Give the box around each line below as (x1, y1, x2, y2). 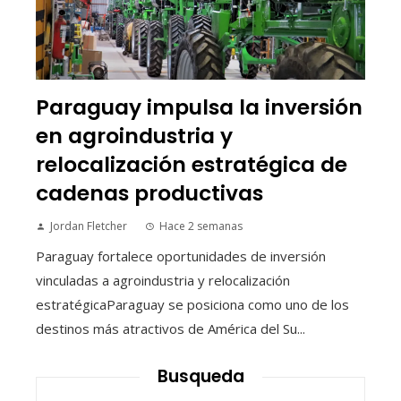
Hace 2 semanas (159, 218, 243, 235)
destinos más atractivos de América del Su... (36, 320, 305, 338)
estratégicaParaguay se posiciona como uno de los (36, 295, 349, 314)
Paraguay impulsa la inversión (36, 92, 363, 123)
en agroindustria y (36, 121, 233, 151)
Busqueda (157, 364, 244, 389)
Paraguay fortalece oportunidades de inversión (36, 247, 326, 266)
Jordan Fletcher (50, 218, 127, 235)
